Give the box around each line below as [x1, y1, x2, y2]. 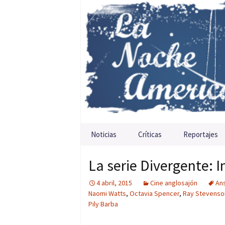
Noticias [91, 130, 117, 140]
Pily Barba [88, 199, 118, 209]
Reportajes [183, 130, 218, 140]
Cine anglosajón [150, 178, 197, 188]
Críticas [138, 130, 162, 140]
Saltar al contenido [81, 124, 147, 135]
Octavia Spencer [130, 189, 179, 198]
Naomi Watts [88, 189, 126, 198]
